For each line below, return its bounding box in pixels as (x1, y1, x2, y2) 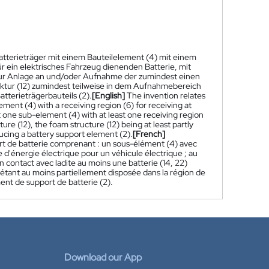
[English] (92, 90, 125, 101)
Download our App (64, 251, 142, 264)
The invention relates (127, 90, 205, 101)
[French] (133, 128, 165, 139)
